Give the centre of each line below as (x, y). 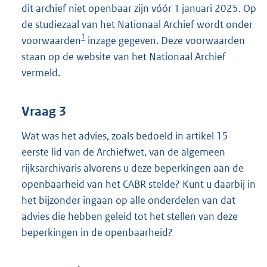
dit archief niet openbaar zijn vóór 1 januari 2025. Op (139, 8)
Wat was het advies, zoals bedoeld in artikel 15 (125, 136)
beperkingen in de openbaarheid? (97, 233)
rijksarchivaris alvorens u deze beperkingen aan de (133, 168)
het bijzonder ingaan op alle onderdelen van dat (128, 201)
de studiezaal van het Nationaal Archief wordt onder (137, 24)
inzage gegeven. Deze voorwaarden (165, 40)
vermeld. (41, 72)
